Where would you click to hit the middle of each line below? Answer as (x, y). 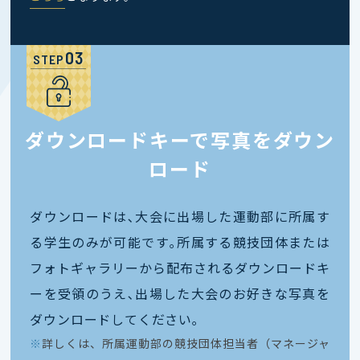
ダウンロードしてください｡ (115, 319)
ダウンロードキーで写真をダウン (180, 140)
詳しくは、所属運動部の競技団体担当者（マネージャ (186, 344)
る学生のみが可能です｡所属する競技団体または (180, 242)
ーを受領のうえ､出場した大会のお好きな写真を (180, 294)
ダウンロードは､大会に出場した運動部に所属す (180, 217)
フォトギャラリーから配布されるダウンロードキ (180, 268)
